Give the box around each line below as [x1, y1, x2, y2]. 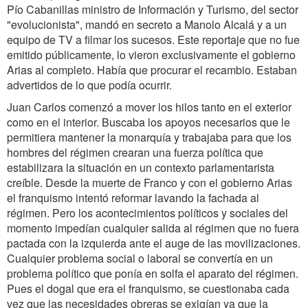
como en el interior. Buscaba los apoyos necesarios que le [7, 114, 290, 130]
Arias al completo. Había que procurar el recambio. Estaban [7, 62, 297, 78]
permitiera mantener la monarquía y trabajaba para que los [7, 129, 291, 145]
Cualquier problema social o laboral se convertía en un [7, 250, 273, 266]
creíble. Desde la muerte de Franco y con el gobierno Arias [7, 175, 292, 190]
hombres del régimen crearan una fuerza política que [7, 144, 263, 160]
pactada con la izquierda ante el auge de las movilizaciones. [7, 235, 300, 251]
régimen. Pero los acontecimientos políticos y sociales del [7, 205, 288, 221]
